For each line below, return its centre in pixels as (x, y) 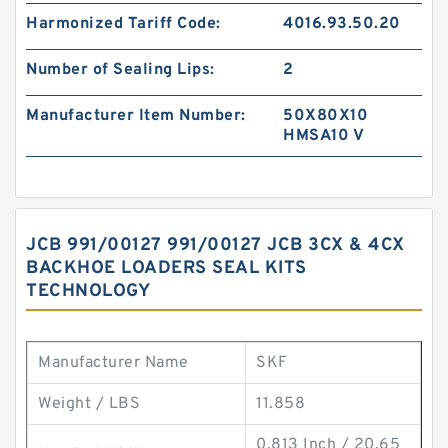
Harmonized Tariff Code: (123, 24)
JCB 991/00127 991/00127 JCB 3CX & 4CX (215, 245)
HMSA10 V (324, 136)
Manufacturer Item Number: (136, 116)
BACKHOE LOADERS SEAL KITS (166, 268)
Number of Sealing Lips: (120, 70)
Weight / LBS (89, 404)
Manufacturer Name (113, 363)
